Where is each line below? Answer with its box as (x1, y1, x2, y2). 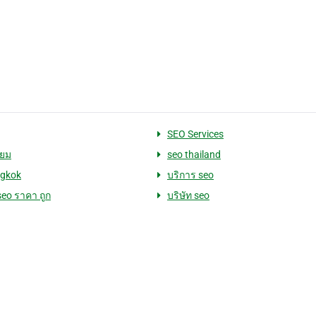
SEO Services (166, 128, 224, 140)
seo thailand (166, 149, 221, 161)
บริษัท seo (166, 190, 209, 202)
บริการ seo (166, 169, 214, 181)
